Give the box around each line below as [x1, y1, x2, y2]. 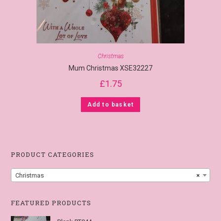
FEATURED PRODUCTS [11, 198, 92, 207]
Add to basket [87, 101, 134, 109]
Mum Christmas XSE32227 [69, 64, 152, 73]
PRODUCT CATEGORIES [11, 150, 95, 159]
